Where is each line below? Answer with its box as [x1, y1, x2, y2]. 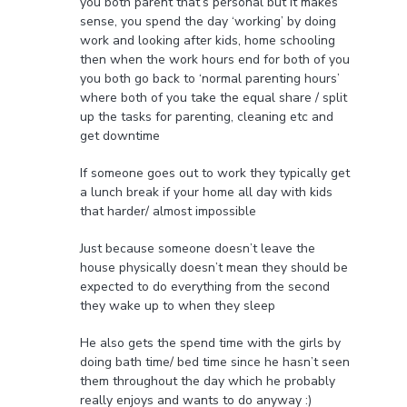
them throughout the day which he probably [79, 372, 335, 391]
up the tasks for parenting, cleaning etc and [79, 108, 333, 126]
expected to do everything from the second [79, 278, 330, 296]
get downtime [79, 127, 160, 145]
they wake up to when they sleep [79, 297, 275, 315]
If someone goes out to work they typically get [79, 164, 350, 183]
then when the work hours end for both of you [79, 51, 350, 69]
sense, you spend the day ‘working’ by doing [79, 13, 336, 31]
